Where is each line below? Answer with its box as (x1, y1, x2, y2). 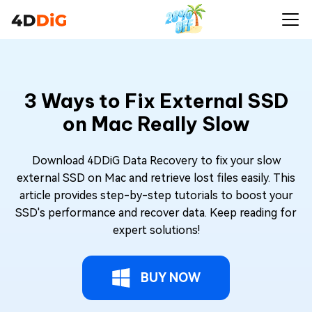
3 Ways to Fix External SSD (24, 88, 288, 113)
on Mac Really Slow (62, 111, 250, 136)
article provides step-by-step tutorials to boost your (19, 189, 293, 202)
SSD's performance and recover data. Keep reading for (15, 206, 297, 219)
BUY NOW (141, 270, 201, 285)
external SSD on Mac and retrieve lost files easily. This (17, 171, 295, 185)
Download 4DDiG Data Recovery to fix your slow (31, 154, 281, 167)
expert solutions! (112, 224, 200, 237)
